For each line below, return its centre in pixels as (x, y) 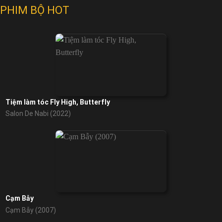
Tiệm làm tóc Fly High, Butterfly (57, 102)
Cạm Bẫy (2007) (30, 210)
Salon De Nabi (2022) (38, 114)
